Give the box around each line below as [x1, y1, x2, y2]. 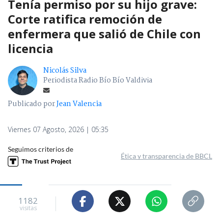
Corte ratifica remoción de [8, 11, 162, 27]
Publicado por [8, 98, 56, 110]
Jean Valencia [56, 98, 102, 110]
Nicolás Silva [43, 65, 86, 77]
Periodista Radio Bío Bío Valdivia [43, 75, 152, 87]
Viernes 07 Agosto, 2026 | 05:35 [8, 125, 109, 135]
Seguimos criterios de [8, 145, 73, 154]
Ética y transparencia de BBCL [121, 152, 212, 161]
